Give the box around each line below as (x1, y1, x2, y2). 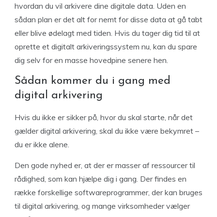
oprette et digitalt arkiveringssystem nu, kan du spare (15, 42, 197, 51)
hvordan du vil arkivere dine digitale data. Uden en (15, 1, 186, 11)
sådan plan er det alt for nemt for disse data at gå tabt (15, 15, 202, 24)
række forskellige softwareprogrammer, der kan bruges (15, 187, 202, 197)
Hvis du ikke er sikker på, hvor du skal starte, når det (15, 112, 193, 122)
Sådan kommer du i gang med (15, 76, 170, 87)
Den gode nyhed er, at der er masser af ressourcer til (15, 160, 195, 170)
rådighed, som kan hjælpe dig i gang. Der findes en (15, 174, 186, 184)
